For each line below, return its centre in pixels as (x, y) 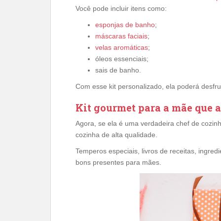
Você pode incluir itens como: (121, 8)
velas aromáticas (122, 47)
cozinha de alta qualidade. (116, 134)
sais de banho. (118, 70)
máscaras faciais (121, 36)
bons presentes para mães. (118, 162)
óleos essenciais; (122, 58)
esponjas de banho (125, 24)
